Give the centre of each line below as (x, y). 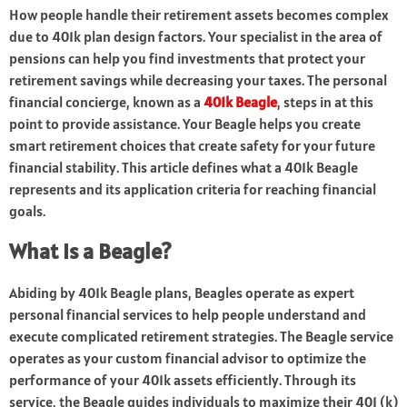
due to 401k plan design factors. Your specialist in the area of (196, 37)
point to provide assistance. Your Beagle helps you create (185, 124)
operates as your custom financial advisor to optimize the (188, 358)
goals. (27, 211)
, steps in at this (325, 102)
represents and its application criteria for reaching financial (193, 189)
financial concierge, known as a (106, 102)
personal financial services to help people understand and (188, 315)
